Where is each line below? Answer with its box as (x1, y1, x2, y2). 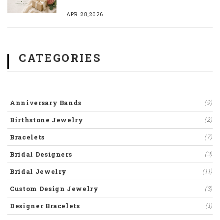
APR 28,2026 (66, 10, 104, 18)
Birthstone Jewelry (10, 115, 83, 125)
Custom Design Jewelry (10, 184, 99, 193)
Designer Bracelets (10, 201, 80, 211)
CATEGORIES (19, 51, 102, 65)
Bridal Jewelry (10, 167, 67, 176)
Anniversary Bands (10, 98, 82, 108)
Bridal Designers (10, 150, 72, 159)
